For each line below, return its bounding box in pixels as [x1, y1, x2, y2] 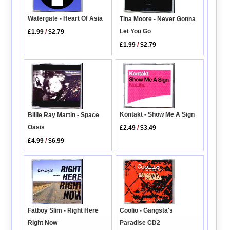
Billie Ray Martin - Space [28, 111, 100, 119]
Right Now [28, 219, 58, 227]
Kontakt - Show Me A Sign [120, 111, 195, 119]
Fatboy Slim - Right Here [28, 207, 99, 215]
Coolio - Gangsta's [120, 207, 174, 215]
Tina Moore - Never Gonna [120, 15, 196, 23]
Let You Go [120, 27, 151, 35]
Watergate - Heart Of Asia [28, 15, 103, 23]
